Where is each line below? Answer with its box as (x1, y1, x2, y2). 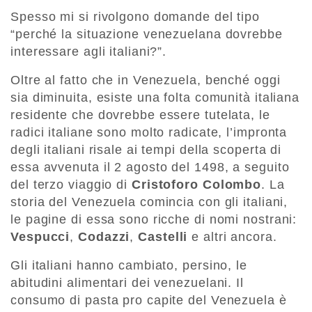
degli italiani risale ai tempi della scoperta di (10, 143, 282, 157)
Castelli (138, 230, 188, 244)
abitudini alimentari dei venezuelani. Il (10, 276, 244, 290)
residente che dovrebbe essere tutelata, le (10, 108, 270, 123)
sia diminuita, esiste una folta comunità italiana (10, 91, 300, 105)
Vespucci (10, 230, 70, 244)
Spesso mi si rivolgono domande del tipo (10, 10, 260, 24)
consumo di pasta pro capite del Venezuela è (10, 293, 287, 308)
